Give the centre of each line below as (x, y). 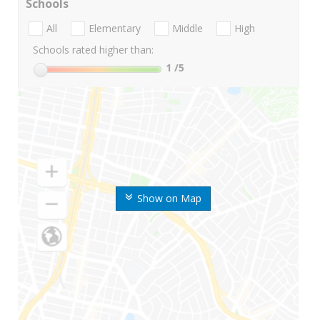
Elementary (115, 29)
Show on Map (169, 199)
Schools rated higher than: (93, 50)
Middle (187, 29)
